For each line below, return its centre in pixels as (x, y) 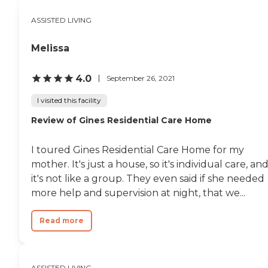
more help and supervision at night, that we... (138, 193)
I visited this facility (69, 100)
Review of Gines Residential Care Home (121, 120)
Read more (62, 220)
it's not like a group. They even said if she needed (148, 178)
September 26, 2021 (141, 78)
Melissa (50, 48)
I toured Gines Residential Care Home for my (138, 150)
